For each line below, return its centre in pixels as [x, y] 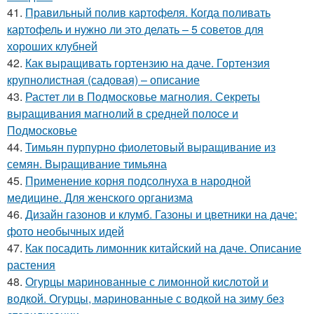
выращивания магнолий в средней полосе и [123, 113]
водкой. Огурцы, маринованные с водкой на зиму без [145, 298]
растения [31, 264]
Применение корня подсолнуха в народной [138, 180]
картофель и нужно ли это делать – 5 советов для [135, 29]
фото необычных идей [66, 231]
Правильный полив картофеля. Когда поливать [148, 12]
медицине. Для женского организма [100, 197]
